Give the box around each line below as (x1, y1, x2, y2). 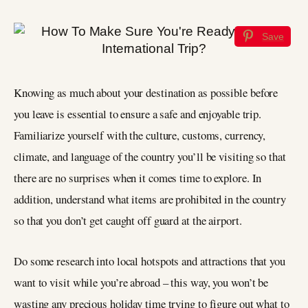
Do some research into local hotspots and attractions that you (14, 252, 285, 269)
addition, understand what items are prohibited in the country (14, 191, 286, 208)
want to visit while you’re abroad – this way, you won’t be (14, 274, 269, 290)
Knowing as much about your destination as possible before (14, 85, 278, 101)
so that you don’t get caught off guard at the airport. (14, 212, 242, 229)
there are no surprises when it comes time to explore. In (14, 170, 262, 186)
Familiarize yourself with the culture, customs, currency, (14, 127, 266, 144)
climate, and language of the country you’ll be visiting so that (14, 148, 286, 165)
